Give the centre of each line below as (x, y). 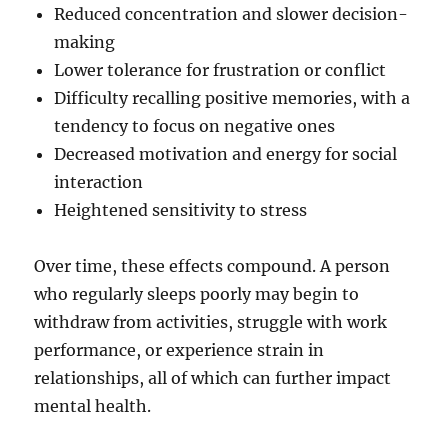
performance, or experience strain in (179, 350)
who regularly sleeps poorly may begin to (197, 294)
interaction (99, 182)
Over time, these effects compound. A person (212, 266)
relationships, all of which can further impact (213, 378)
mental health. (93, 406)
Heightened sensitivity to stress (181, 210)
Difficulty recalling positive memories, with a (232, 98)
